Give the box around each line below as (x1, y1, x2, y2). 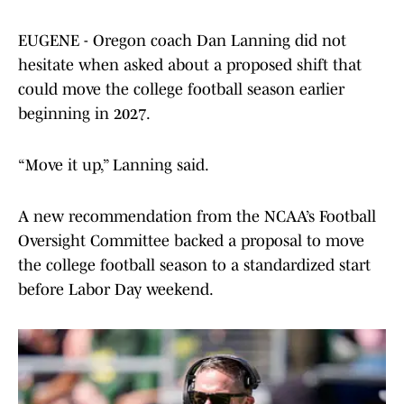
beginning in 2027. (18, 105, 151, 124)
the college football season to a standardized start (18, 256, 371, 275)
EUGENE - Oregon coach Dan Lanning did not (18, 32, 346, 50)
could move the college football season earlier (18, 80, 344, 99)
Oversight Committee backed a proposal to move (18, 232, 364, 251)
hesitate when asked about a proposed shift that (18, 56, 362, 75)
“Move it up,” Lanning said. (18, 156, 209, 175)
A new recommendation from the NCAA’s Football (18, 207, 376, 226)
